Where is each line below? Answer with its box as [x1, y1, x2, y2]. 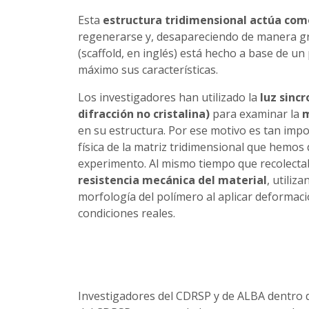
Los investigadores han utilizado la [77, 89, 257, 105]
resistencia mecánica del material [77, 172, 267, 188]
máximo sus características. [77, 61, 218, 77]
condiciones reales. [77, 205, 175, 221]
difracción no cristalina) [77, 106, 210, 121]
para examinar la [209, 106, 302, 121]
